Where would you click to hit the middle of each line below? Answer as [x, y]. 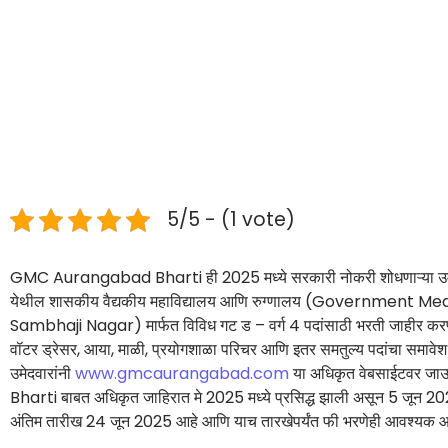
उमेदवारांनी [42, 374]
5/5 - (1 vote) [231, 220]
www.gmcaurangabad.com [182, 374]
